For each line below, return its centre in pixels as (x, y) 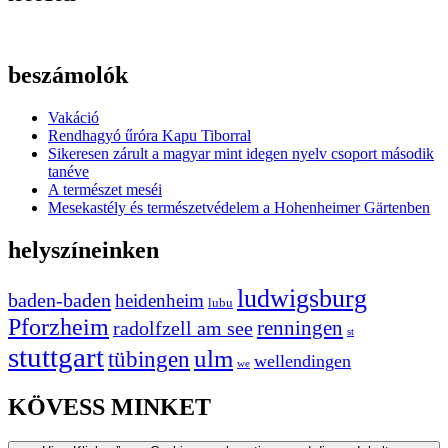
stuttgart (56, 357)
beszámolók (68, 75)
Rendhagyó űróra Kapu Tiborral (149, 136)
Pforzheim (58, 327)
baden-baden (59, 300)
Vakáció (73, 118)
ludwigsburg (302, 299)
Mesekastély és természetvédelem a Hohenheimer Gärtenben (239, 208)
